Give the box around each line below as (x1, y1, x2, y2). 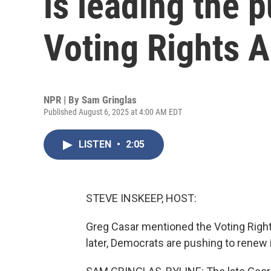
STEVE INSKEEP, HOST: (86, 192, 197, 204)
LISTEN (79, 139, 114, 150)
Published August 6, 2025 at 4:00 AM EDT (44, 107, 182, 117)
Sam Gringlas (82, 94, 137, 106)
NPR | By (44, 94, 82, 106)
